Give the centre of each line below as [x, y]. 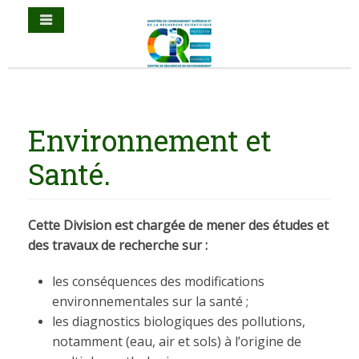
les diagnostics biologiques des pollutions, [179, 321]
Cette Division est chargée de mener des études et [178, 225]
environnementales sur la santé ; [150, 301]
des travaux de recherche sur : [118, 245]
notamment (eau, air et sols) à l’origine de [177, 341]
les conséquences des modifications [158, 281]
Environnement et [150, 140]
